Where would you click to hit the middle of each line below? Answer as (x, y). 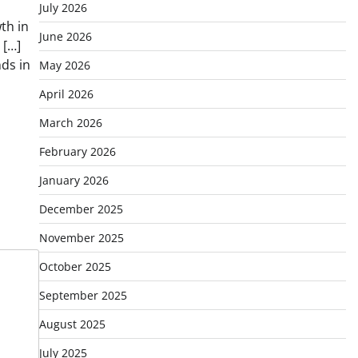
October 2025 (75, 267)
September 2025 (83, 295)
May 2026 (64, 65)
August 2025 (72, 324)
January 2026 (74, 180)
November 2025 (81, 238)
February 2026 (77, 151)
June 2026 (65, 36)
